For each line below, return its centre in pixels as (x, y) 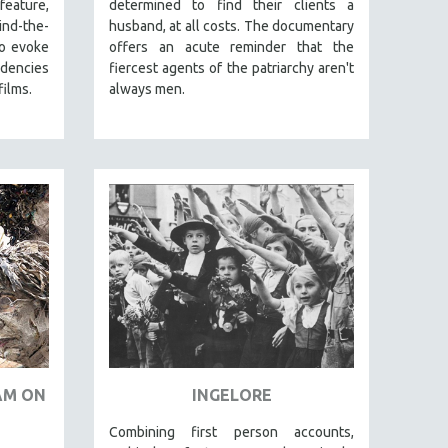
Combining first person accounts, (231, 432)
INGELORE (231, 395)
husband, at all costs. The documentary (231, 26)
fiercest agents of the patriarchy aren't (231, 68)
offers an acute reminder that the (231, 47)
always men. (147, 89)
